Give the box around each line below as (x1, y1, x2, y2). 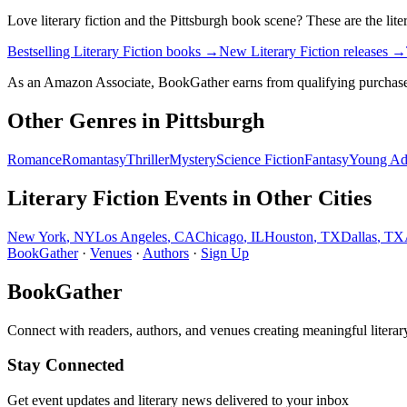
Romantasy (62, 151, 126, 167)
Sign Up (201, 244, 249, 261)
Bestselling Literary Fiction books (7, 44, 201, 60)
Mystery (169, 151, 216, 167)
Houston (264, 228, 313, 244)
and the (121, 13, 170, 29)
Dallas (341, 228, 377, 244)
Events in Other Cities (159, 185, 372, 210)
